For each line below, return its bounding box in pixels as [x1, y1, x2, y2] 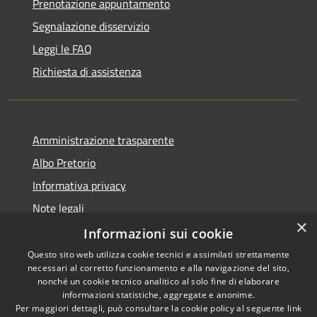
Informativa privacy [33, 176, 126, 194]
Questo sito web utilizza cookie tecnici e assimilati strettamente [27, 248, 290, 260]
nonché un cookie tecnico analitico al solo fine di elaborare [38, 275, 279, 287]
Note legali [33, 199, 84, 217]
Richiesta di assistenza [33, 62, 142, 80]
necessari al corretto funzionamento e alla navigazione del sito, [27, 262, 290, 274]
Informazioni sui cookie [83, 225, 234, 242]
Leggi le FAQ [33, 40, 92, 57]
